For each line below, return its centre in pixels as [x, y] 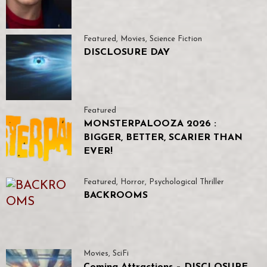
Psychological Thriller [187, 182]
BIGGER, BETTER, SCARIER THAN [163, 137]
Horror [133, 182]
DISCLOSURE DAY [127, 52]
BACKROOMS [116, 195]
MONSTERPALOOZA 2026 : [150, 124]
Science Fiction [176, 39]
